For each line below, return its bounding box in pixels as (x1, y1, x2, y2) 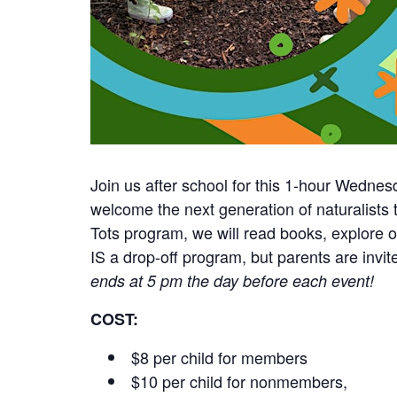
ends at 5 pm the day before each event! (90, 269, 374, 292)
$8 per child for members (131, 346, 307, 369)
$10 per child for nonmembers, (131, 370, 347, 393)
